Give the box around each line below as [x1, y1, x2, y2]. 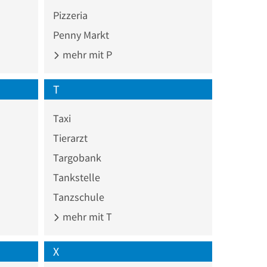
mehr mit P [60, 47, 112, 61]
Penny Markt [52, 27, 109, 42]
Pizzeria [52, 8, 88, 22]
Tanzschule [52, 190, 104, 204]
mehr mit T [60, 209, 112, 223]
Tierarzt [52, 131, 88, 145]
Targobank [52, 150, 101, 164]
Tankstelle [52, 170, 100, 184]
